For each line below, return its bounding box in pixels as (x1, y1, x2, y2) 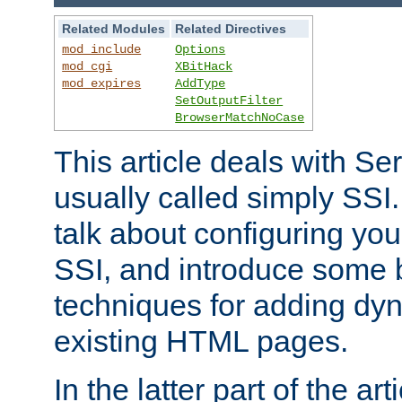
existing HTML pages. (54, 323, 348, 358)
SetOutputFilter (175, 92, 284, 108)
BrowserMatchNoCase (175, 109, 305, 125)
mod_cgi (62, 58, 113, 74)
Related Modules (62, 21, 166, 36)
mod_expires (62, 75, 142, 91)
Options (175, 41, 226, 57)
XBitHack (175, 58, 233, 74)
